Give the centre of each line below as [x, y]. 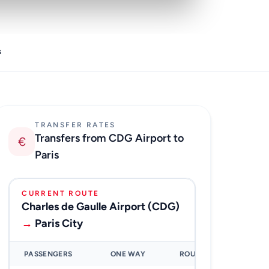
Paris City [58, 224]
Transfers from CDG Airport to [110, 138]
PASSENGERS [48, 254]
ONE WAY [128, 254]
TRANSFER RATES [75, 125]
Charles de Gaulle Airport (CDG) [101, 207]
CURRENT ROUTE [61, 194]
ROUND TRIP [202, 254]
